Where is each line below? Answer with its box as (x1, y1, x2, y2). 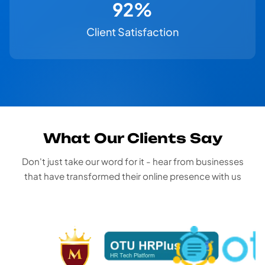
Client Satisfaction (86, 25, 179, 39)
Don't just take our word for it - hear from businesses (21, 156, 244, 167)
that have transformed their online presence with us (24, 170, 241, 182)
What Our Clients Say (43, 130, 222, 147)
